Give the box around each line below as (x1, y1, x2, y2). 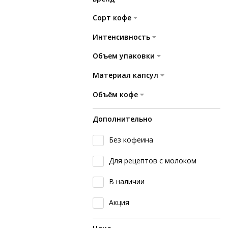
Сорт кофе (93, 13, 131, 23)
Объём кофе (93, 89, 138, 99)
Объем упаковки (93, 51, 155, 61)
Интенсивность (93, 32, 150, 42)
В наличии (109, 176, 145, 186)
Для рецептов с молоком (109, 155, 196, 165)
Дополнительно (93, 114, 152, 124)
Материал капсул (93, 70, 158, 80)
